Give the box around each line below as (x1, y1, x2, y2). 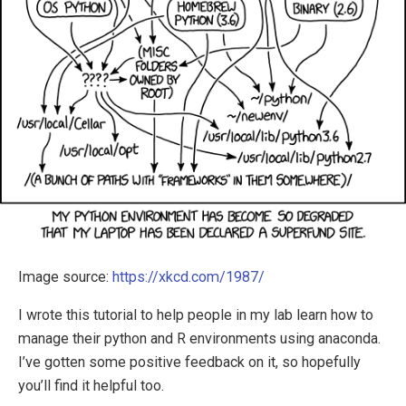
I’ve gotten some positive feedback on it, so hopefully (18, 353, 361, 372)
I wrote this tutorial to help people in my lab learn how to (18, 306, 373, 324)
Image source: (18, 268, 112, 286)
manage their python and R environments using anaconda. (18, 330, 381, 348)
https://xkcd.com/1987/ (112, 268, 265, 286)
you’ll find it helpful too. (18, 377, 164, 395)
